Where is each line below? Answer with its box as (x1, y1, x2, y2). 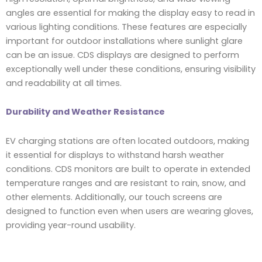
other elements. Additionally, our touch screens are (6, 191, 222, 203)
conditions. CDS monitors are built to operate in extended (6, 163, 250, 175)
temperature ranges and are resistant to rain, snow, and (6, 177, 246, 189)
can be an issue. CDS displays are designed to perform (6, 49, 239, 61)
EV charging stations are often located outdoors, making (6, 135, 249, 147)
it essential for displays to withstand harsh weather (6, 149, 224, 161)
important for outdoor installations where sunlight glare (6, 35, 243, 47)
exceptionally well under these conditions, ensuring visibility (6, 63, 256, 75)
